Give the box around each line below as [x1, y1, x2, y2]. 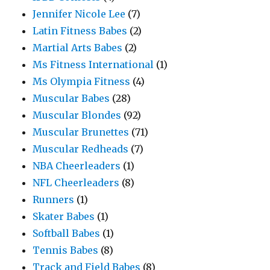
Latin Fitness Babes [33, 25, 128, 37]
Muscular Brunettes [33, 126, 130, 138]
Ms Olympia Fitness [33, 75, 131, 87]
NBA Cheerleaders [33, 160, 121, 172]
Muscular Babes [33, 92, 110, 104]
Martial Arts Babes [33, 42, 123, 54]
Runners [33, 193, 75, 206]
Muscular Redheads [33, 143, 129, 155]
